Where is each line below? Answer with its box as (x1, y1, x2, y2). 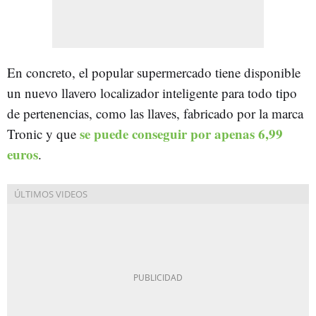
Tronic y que (7, 124, 80, 142)
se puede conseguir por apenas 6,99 (80, 123, 283, 143)
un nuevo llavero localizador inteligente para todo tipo (7, 83, 297, 102)
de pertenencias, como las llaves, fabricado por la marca (7, 104, 303, 122)
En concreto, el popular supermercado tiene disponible (7, 63, 300, 81)
